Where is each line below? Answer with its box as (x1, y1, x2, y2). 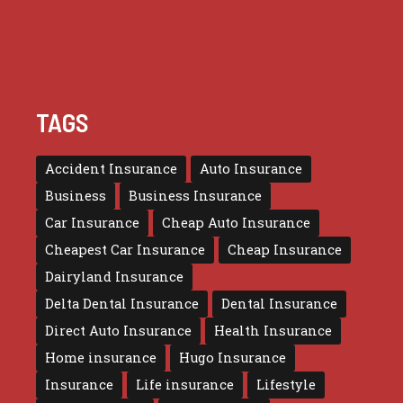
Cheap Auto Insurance (161, 214, 310, 231)
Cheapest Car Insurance (44, 241, 205, 258)
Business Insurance (128, 187, 262, 204)
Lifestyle (255, 376, 316, 393)
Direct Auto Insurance (44, 322, 192, 339)
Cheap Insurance (227, 241, 342, 258)
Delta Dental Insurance (44, 295, 199, 312)
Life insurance (135, 376, 234, 393)
